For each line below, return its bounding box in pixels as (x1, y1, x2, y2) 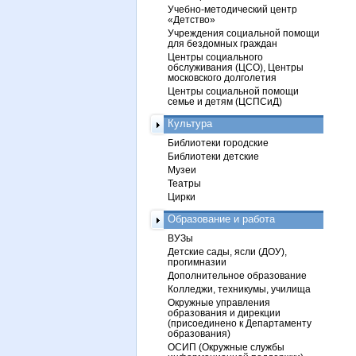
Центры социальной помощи (168, 86, 299, 96)
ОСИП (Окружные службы (168, 342, 284, 352)
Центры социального (168, 52, 263, 62)
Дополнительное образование (168, 270, 307, 281)
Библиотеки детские (168, 151, 259, 161)
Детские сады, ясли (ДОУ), (168, 246, 287, 257)
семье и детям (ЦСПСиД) (168, 96, 282, 106)
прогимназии (168, 257, 226, 267)
